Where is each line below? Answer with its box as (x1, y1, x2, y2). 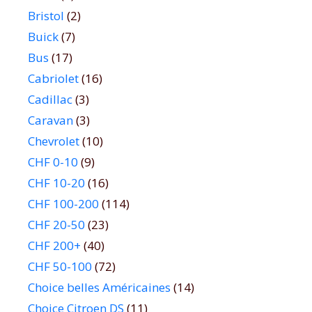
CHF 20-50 (28, 217, 85, 233)
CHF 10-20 (28, 175, 85, 192)
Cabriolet (28, 70, 79, 87)
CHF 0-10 (28, 154, 78, 171)
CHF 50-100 (28, 258, 92, 275)
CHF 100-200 (28, 196, 99, 212)
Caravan (28, 112, 73, 129)
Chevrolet (28, 133, 79, 150)
